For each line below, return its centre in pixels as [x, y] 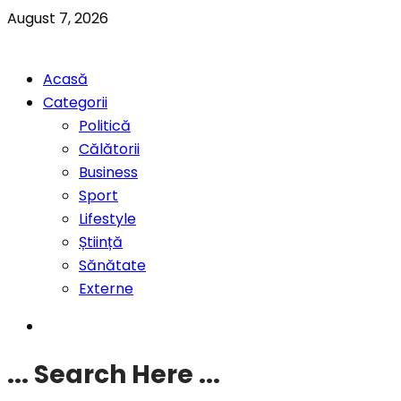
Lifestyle [107, 219]
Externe [106, 289]
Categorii [75, 102]
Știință [101, 242]
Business [108, 172]
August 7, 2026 [58, 18]
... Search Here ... [114, 375]
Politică [105, 126]
